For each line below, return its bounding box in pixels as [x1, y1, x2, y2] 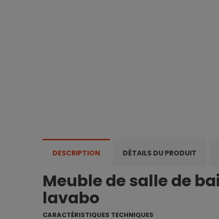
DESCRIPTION [52, 148, 100, 158]
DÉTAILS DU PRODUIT [123, 148, 197, 158]
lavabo [43, 187, 100, 209]
